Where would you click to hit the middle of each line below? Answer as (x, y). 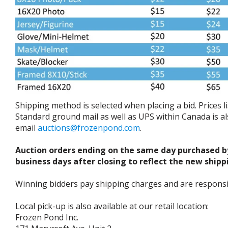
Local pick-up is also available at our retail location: (112, 206)
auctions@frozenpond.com (89, 128)
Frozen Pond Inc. (47, 218)
